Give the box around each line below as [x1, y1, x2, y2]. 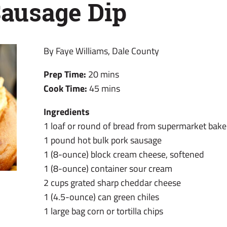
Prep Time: [44, 67, 87, 81]
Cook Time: [44, 82, 88, 95]
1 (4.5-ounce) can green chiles [44, 190, 160, 204]
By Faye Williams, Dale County [44, 44, 160, 58]
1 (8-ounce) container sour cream [44, 162, 173, 175]
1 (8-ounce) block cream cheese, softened [44, 147, 205, 161]
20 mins [86, 67, 120, 81]
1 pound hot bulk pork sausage [44, 133, 162, 147]
